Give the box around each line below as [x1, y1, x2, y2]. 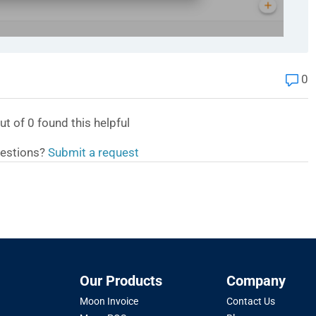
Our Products [80, 272, 163, 289]
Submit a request [47, 145, 139, 159]
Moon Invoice [80, 296, 139, 307]
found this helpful [35, 115, 130, 130]
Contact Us [226, 296, 275, 307]
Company [226, 272, 286, 289]
